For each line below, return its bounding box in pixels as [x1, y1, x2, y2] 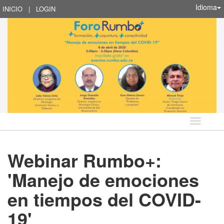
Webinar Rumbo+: [7, 146, 161, 173]
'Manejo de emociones [7, 166, 199, 192]
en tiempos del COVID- [7, 185, 201, 212]
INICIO [2, 4, 22, 13]
